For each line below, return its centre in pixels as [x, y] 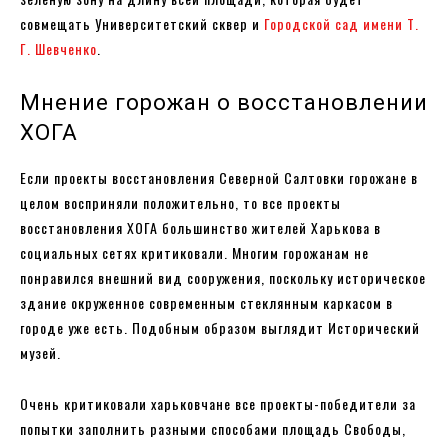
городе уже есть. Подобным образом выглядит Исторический [220, 327]
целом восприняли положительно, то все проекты [180, 202]
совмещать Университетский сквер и [142, 23]
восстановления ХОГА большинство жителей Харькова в [200, 227]
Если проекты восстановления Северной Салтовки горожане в [219, 177]
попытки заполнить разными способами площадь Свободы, [213, 428]
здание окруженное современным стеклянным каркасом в [206, 302]
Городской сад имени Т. [341, 23]
